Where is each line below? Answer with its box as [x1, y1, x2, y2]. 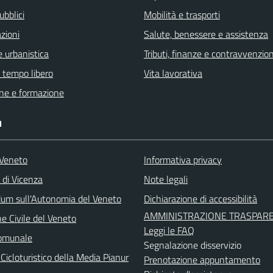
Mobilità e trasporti [144, 7, 220, 22]
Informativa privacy [144, 152, 222, 167]
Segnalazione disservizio [144, 237, 241, 252]
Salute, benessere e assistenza [144, 26, 268, 41]
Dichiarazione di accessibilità [144, 191, 257, 206]
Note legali [144, 171, 188, 186]
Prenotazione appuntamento [144, 252, 260, 267]
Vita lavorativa [144, 65, 202, 80]
